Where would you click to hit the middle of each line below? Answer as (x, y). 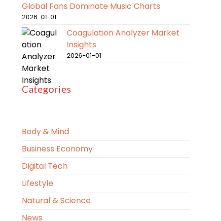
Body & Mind (45, 131)
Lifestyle (37, 183)
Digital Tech (44, 166)
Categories (46, 89)
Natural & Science (56, 201)
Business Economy (57, 149)
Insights (81, 45)
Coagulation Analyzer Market (123, 33)
